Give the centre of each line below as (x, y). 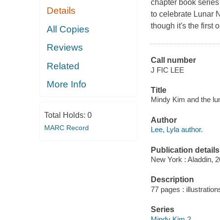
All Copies (68, 29)
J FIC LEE (167, 70)
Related (63, 66)
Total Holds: (66, 115)
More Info (67, 84)
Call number (173, 60)
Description (172, 180)
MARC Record (66, 127)
